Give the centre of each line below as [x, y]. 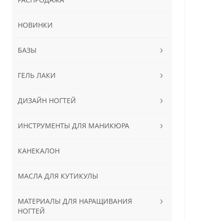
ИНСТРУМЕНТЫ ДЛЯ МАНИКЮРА [73, 125]
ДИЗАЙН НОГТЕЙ [47, 100]
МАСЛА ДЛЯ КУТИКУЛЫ [58, 176]
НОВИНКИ [35, 25]
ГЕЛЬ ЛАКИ [37, 75]
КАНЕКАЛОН [38, 150]
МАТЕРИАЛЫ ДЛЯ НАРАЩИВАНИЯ [75, 201]
